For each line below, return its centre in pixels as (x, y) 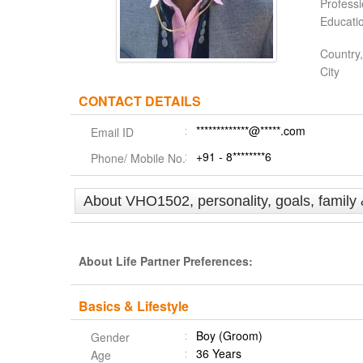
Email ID (112, 132)
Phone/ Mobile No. (138, 158)
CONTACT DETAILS (140, 101)
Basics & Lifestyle (134, 306)
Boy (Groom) (229, 335)
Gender (110, 337)
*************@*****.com (251, 130)
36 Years (219, 353)
